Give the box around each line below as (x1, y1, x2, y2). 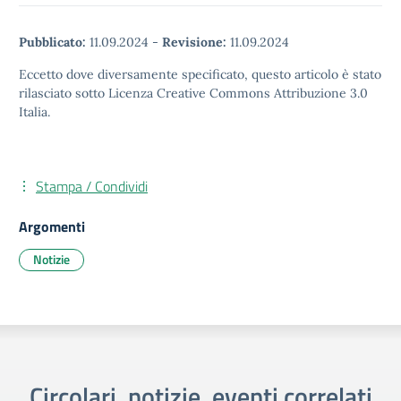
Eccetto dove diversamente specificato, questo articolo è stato (19, 66, 381, 82)
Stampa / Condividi (36, 175, 148, 197)
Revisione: (162, 34, 226, 50)
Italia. (19, 104, 50, 120)
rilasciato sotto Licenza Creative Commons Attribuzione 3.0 (19, 85, 368, 101)
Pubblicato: (19, 34, 86, 50)
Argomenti (19, 216, 85, 237)
